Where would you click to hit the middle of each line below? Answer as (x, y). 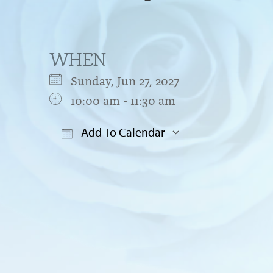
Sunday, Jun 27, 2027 (131, 80)
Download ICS (109, 156)
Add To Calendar (122, 132)
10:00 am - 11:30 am (123, 99)
